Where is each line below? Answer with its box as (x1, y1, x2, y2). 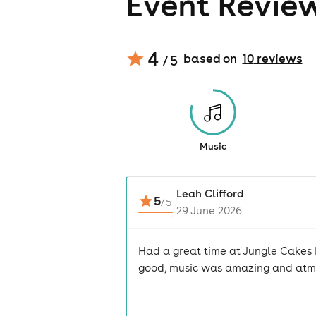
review (253, 51, 296, 67)
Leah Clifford (176, 187, 244, 201)
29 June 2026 (176, 204, 242, 218)
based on (183, 51, 237, 67)
